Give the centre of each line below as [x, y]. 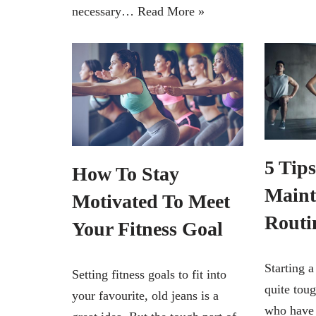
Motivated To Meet [151, 201]
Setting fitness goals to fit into [149, 274]
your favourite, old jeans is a [145, 295]
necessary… [105, 11]
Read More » [171, 11]
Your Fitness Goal [147, 229]
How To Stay [126, 174]
